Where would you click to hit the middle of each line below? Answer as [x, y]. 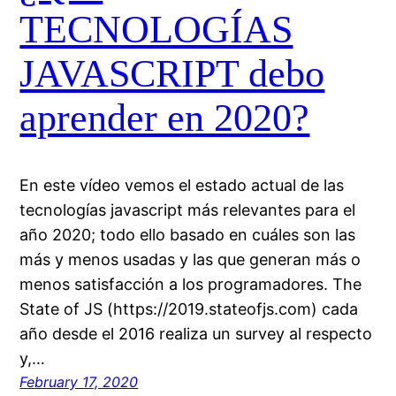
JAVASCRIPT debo [172, 74]
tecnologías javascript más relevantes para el [188, 210]
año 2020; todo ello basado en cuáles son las [188, 235]
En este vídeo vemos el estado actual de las [182, 185]
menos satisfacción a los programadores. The [191, 284]
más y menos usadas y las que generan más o [190, 259]
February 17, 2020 [79, 382]
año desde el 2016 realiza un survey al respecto [196, 334]
